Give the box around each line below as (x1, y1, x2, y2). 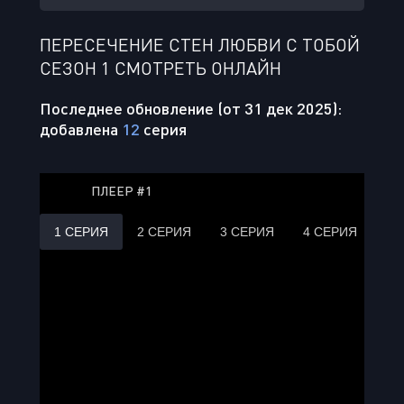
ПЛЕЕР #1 (90, 183, 151, 198)
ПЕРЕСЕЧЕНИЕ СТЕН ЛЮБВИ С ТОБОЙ (40, 33, 360, 56)
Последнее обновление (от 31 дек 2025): (40, 98, 342, 118)
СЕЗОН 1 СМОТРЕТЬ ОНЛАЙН (40, 57, 281, 79)
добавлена (40, 119, 122, 139)
